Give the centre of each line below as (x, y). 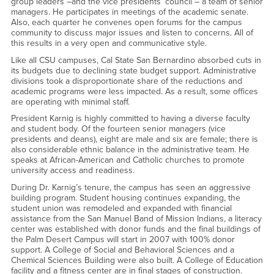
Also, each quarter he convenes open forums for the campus (126, 23)
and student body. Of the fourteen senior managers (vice (118, 129)
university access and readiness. (72, 171)
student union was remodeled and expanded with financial (121, 208)
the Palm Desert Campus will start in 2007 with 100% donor (123, 239)
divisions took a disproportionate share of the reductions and (126, 81)
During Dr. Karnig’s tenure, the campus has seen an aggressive (131, 187)
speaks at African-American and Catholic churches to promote (128, 160)
